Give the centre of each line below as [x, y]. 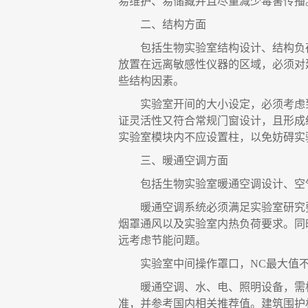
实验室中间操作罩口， [195, 264]
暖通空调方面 [195, 161]
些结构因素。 [151, 81]
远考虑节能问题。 [162, 240]
